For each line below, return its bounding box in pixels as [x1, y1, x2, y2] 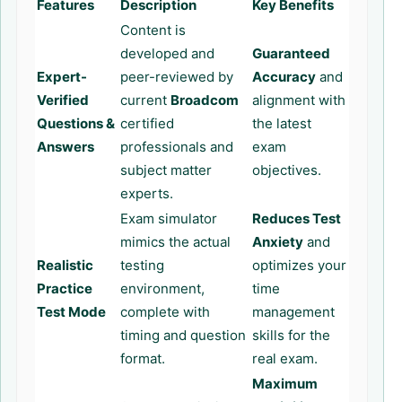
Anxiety [252, 233, 303, 250]
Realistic [37, 257, 93, 274]
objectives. [252, 162, 321, 179]
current [120, 92, 170, 109]
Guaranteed [252, 45, 330, 62]
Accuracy [252, 68, 316, 85]
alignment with [252, 92, 345, 109]
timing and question [120, 327, 246, 344]
